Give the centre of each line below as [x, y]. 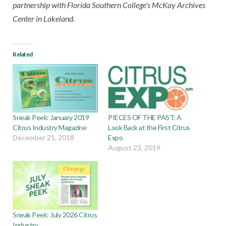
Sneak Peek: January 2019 [51, 118]
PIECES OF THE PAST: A [145, 118]
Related [23, 54]
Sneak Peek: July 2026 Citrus [55, 214]
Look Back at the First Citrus [149, 128]
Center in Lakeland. [44, 18]
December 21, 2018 [43, 138]
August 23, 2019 [134, 148]
